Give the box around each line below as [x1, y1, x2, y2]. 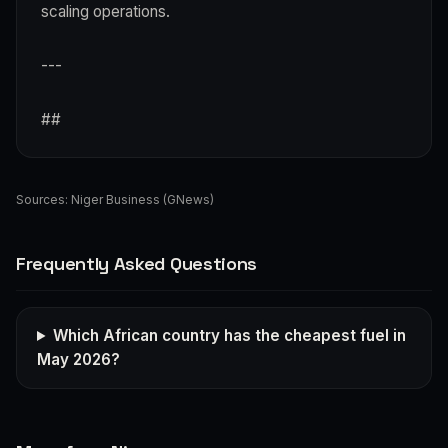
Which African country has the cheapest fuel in [53, 325, 407, 345]
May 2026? [37, 349, 120, 369]
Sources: [16, 191, 71, 207]
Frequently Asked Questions [16, 251, 258, 275]
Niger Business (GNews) [71, 191, 214, 207]
